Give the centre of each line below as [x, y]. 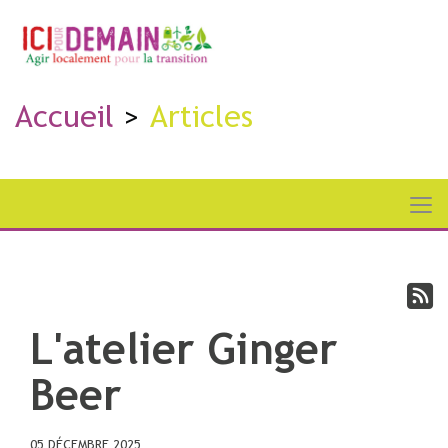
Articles [201, 116]
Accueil [64, 116]
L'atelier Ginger [183, 349]
